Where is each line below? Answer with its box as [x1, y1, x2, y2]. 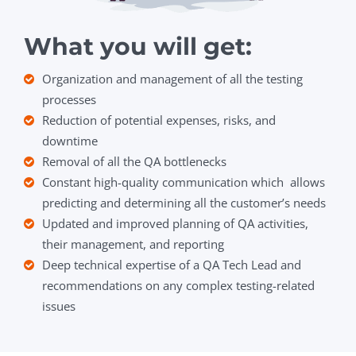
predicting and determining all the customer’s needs [42, 195, 326, 211]
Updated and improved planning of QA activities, [42, 215, 308, 232]
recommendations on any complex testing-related [42, 277, 315, 294]
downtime [42, 133, 98, 149]
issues [42, 298, 75, 315]
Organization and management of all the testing [42, 71, 303, 87]
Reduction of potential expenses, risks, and [42, 112, 276, 129]
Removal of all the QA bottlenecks [42, 153, 226, 170]
